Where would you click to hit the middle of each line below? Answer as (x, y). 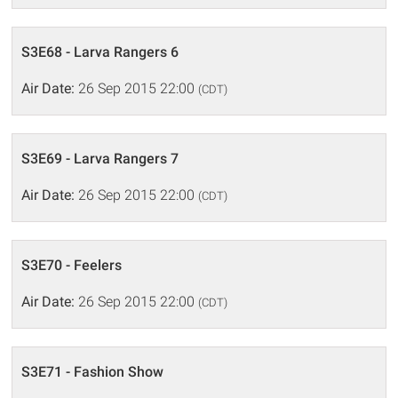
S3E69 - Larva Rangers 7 (100, 158)
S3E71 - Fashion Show (93, 371)
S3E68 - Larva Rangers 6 (100, 52)
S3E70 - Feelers (72, 265)
